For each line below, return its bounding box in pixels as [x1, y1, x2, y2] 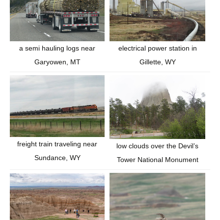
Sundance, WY [34, 153, 81, 162]
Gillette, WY [139, 58, 176, 66]
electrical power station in [118, 44, 197, 53]
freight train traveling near [17, 139, 97, 148]
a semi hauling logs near [19, 44, 95, 53]
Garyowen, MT [34, 58, 81, 66]
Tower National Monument [116, 156, 198, 164]
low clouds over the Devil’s [116, 142, 198, 150]
